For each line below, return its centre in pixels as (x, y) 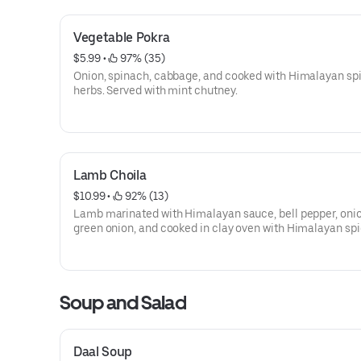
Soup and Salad (123, 303)
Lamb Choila (110, 175)
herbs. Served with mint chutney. (156, 90)
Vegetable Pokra (122, 37)
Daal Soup (103, 352)
